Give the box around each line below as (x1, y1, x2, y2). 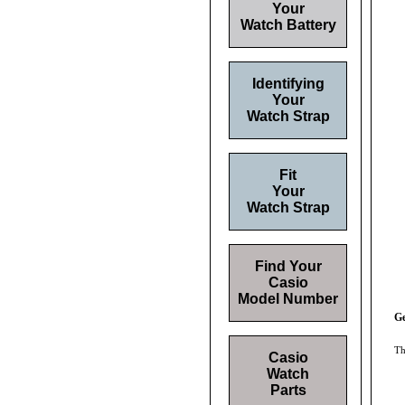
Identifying (251, 76, 325, 91)
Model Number (238, 291, 338, 306)
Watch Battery (240, 17, 336, 33)
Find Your (254, 259, 322, 274)
